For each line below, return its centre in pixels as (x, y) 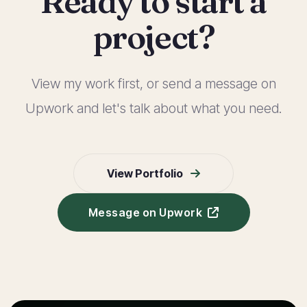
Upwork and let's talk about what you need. (153, 108)
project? (153, 37)
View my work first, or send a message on (153, 84)
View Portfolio (146, 173)
